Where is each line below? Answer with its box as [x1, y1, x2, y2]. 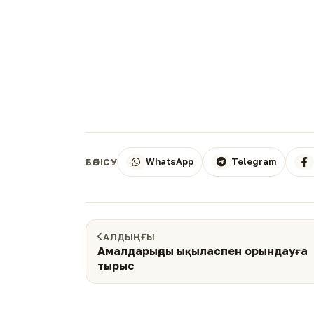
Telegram [231, 156, 277, 168]
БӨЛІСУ [86, 156, 118, 168]
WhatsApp [146, 156, 194, 168]
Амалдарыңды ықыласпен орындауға [97, 244, 308, 257]
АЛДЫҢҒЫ [103, 231, 156, 243]
